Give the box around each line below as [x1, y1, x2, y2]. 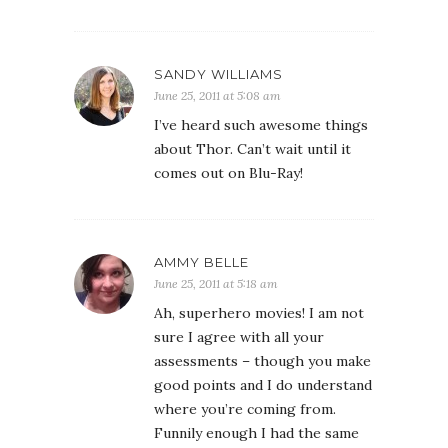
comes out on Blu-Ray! [154, 164, 303, 183]
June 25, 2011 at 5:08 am [154, 88, 281, 104]
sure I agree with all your [154, 328, 324, 347]
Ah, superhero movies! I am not [154, 304, 364, 323]
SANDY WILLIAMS [154, 66, 283, 83]
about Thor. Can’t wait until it [154, 140, 351, 159]
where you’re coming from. [154, 400, 336, 419]
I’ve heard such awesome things [154, 116, 368, 135]
